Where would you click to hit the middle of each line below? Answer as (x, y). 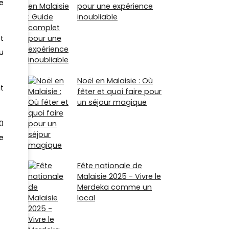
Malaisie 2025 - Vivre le (119, 176)
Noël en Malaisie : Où (115, 81)
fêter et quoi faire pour (119, 91)
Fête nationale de (110, 165)
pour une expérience (115, 6)
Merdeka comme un (114, 187)
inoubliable (97, 17)
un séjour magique (112, 102)
